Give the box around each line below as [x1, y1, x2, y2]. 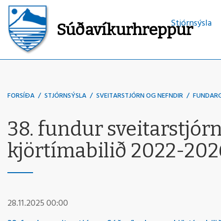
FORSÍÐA [7, 90, 35, 102]
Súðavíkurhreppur [57, 20, 193, 39]
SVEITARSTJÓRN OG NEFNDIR [96, 90, 183, 102]
